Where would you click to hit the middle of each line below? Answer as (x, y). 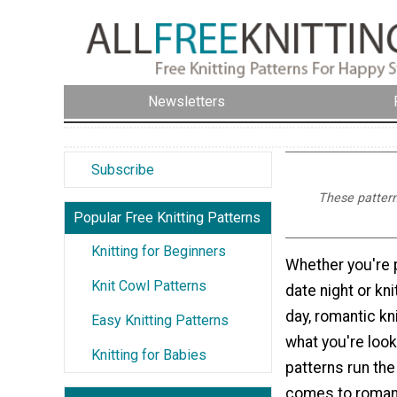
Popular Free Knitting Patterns (167, 217)
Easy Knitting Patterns (160, 320)
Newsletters (187, 102)
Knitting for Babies (149, 354)
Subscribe (123, 169)
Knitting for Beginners (159, 251)
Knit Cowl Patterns (149, 285)
